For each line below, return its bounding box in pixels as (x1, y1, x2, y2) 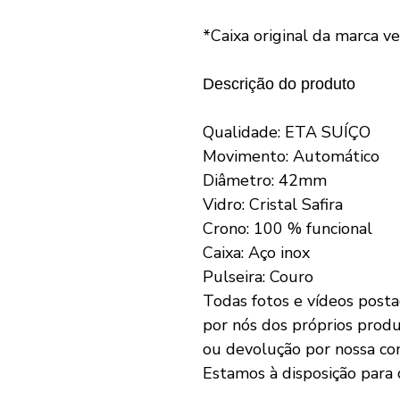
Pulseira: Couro (203, 265, 313, 287)
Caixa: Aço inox (203, 241, 310, 263)
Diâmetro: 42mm (203, 169, 327, 191)
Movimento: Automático (203, 145, 379, 167)
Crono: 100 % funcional (203, 217, 372, 239)
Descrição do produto (203, 74, 355, 93)
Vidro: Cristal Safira (203, 193, 343, 215)
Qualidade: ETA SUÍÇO (203, 121, 371, 143)
